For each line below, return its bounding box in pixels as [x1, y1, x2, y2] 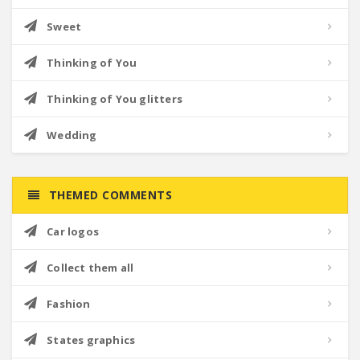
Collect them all [47, 260, 134, 275]
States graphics [47, 333, 136, 347]
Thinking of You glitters [47, 92, 183, 106]
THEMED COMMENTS [45, 187, 172, 202]
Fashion [47, 297, 91, 311]
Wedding [47, 128, 97, 142]
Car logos [47, 224, 100, 239]
